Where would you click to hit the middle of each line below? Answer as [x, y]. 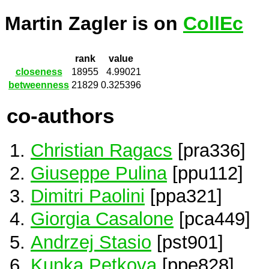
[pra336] [209, 150]
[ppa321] [183, 196]
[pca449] [212, 219]
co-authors [60, 116]
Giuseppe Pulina [99, 173]
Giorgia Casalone [102, 219]
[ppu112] [205, 173]
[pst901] [187, 242]
